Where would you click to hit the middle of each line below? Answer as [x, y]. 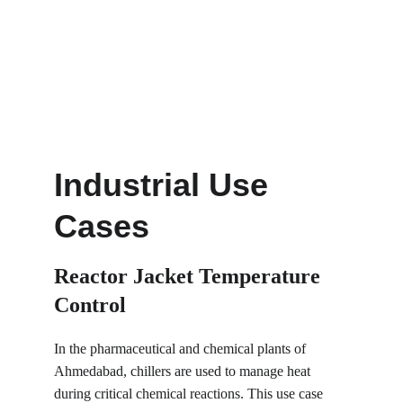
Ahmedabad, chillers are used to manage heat [184, 371]
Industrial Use [166, 185]
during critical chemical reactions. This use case [190, 394]
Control [90, 305]
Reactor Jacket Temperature [190, 276]
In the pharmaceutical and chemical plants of [182, 349]
